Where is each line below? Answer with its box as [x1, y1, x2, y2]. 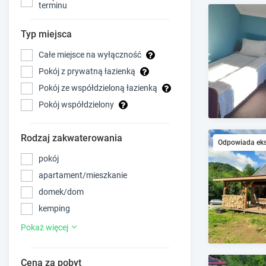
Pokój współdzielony [39, 100, 114, 110]
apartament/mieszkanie [39, 170, 127, 180]
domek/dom [39, 187, 84, 197]
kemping [39, 204, 70, 214]
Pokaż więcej [21, 222, 70, 232]
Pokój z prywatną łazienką [39, 66, 135, 77]
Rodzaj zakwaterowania [21, 132, 122, 144]
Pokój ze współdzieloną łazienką [39, 83, 157, 93]
